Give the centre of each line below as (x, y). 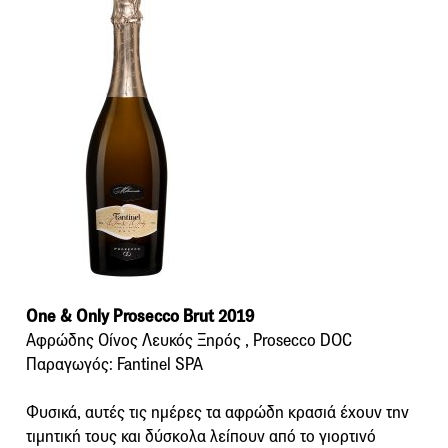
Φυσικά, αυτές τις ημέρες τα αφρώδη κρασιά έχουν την (217, 412)
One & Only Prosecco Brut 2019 (140, 316)
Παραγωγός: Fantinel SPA (114, 364)
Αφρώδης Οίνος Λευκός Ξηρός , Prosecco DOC (189, 340)
